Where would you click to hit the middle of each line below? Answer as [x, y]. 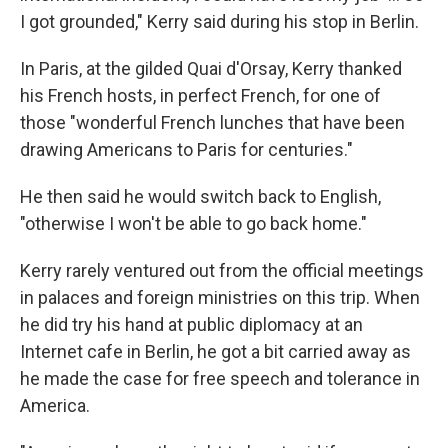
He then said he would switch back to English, [200, 197]
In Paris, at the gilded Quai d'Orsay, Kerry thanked [211, 69]
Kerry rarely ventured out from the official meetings [222, 271]
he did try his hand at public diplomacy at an [191, 325]
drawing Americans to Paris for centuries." [186, 150]
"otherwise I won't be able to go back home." [193, 224]
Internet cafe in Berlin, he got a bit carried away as [215, 352]
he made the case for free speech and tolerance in [220, 379]
